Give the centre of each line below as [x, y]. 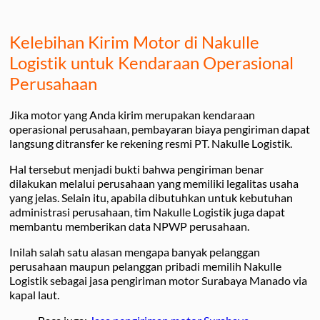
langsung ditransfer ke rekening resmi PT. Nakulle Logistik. [151, 143]
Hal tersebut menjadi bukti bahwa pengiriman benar [136, 169]
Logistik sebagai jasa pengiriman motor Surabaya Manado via [158, 280]
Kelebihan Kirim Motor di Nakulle [134, 41]
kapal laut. [34, 294]
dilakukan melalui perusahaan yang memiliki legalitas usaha [154, 183]
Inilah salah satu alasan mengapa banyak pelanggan [135, 251]
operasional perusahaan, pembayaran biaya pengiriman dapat [160, 129]
